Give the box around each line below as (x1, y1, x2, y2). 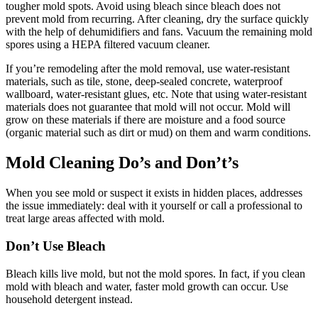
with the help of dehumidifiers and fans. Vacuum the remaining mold (6, 26, 312, 38)
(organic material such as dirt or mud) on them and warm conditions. (6, 126, 311, 139)
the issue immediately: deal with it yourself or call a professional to (6, 199, 302, 212)
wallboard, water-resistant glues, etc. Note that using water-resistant (6, 88, 307, 101)
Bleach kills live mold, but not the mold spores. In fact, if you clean (6, 267, 305, 280)
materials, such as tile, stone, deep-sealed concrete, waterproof (6, 75, 283, 88)
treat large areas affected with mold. (6, 212, 165, 225)
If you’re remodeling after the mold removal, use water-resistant (6, 62, 290, 75)
